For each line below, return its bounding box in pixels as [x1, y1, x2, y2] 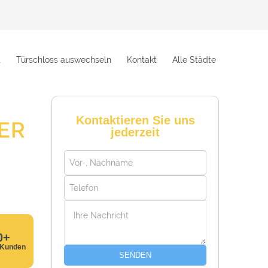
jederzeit [111, 126, 160, 139]
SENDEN [119, 251, 151, 260]
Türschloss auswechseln [16, 55, 111, 65]
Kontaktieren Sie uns [75, 114, 195, 127]
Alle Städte [172, 55, 216, 65]
